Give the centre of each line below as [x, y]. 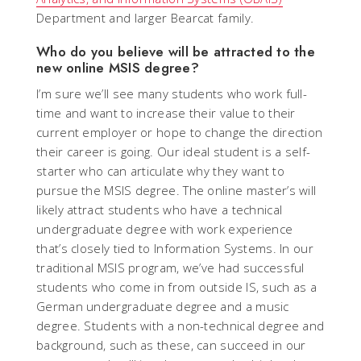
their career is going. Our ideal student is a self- [174, 152]
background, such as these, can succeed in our [171, 345]
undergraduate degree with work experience [165, 229]
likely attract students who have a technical [160, 210]
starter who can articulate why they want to [160, 171]
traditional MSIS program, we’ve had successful [170, 268]
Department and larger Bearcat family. [145, 18]
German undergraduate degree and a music [163, 307]
